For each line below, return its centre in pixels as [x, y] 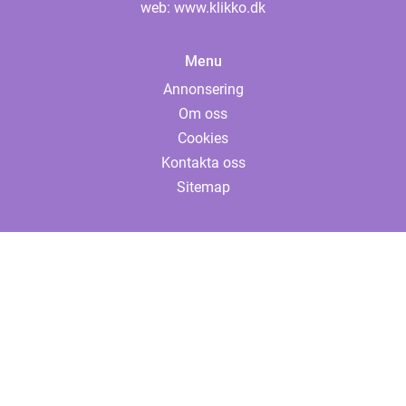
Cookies [203, 139]
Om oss [203, 114]
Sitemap [203, 188]
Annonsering [203, 90]
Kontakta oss [203, 163]
